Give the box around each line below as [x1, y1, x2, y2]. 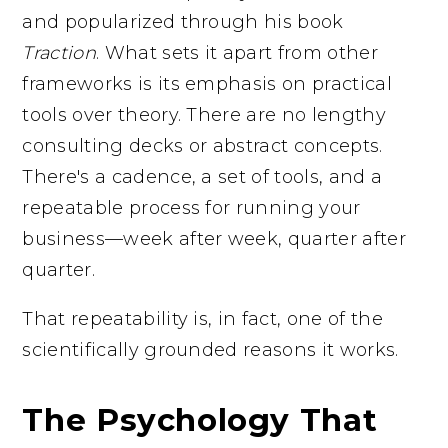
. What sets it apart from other [95, 41, 378, 64]
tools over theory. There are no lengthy [22, 103, 386, 126]
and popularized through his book [22, 10, 344, 33]
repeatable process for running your [22, 196, 361, 219]
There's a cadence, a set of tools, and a [22, 165, 383, 188]
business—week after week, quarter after [22, 227, 406, 250]
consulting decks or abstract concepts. [22, 134, 383, 157]
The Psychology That [22, 400, 378, 439]
